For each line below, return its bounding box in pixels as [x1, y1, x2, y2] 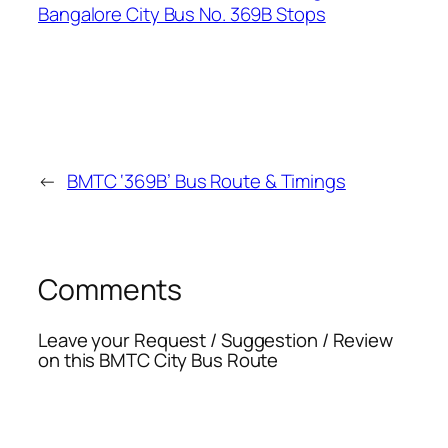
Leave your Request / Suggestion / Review [38, 326, 393, 353]
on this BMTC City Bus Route [38, 346, 279, 373]
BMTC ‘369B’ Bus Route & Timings [66, 168, 346, 195]
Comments [38, 270, 183, 310]
